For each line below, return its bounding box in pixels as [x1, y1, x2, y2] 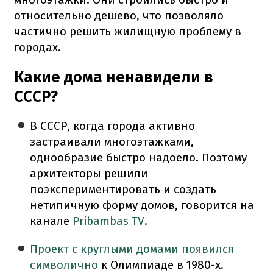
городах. [14, 40, 61, 54]
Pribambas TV [73, 213, 145, 228]
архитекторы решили [30, 166, 149, 180]
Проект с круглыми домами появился [30, 241, 235, 256]
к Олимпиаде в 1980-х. [98, 257, 224, 272]
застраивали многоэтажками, [30, 134, 194, 149]
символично [30, 257, 99, 272]
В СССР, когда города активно [30, 118, 196, 133]
